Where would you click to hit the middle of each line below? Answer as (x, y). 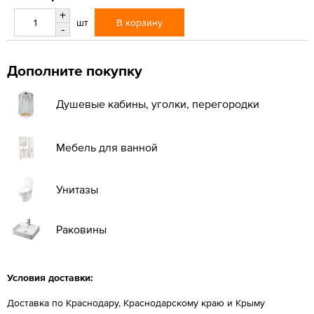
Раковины (81, 229)
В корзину (139, 22)
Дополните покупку (75, 70)
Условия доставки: (50, 277)
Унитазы (77, 189)
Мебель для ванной (107, 147)
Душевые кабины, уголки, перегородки (158, 103)
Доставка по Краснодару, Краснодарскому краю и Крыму (136, 302)
